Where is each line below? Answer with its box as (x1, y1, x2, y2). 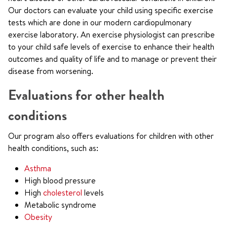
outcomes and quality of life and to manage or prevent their (8, 53, 217, 64)
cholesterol (43, 187, 82, 198)
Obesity (24, 211, 52, 222)
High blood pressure (24, 175, 96, 186)
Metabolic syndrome (24, 199, 96, 210)
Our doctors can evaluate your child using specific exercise (8, 5, 213, 16)
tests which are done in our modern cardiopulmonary (8, 17, 192, 28)
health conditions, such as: (8, 142, 98, 154)
